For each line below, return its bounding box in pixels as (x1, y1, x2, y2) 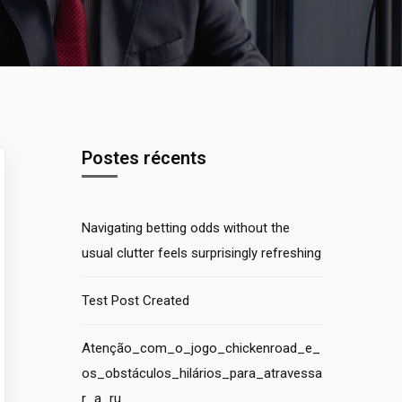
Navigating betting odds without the (82, 220, 290, 236)
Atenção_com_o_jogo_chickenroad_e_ (82, 340, 320, 356)
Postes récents (82, 147, 206, 169)
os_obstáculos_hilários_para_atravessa (82, 365, 322, 381)
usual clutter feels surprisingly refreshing (82, 245, 321, 261)
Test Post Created (82, 293, 189, 309)
